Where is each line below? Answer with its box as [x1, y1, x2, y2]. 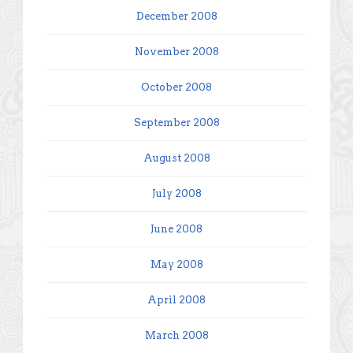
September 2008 [133, 116, 220, 128]
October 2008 [141, 80, 212, 93]
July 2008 [151, 187, 202, 199]
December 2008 [136, 9, 217, 22]
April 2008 [147, 293, 206, 306]
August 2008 [143, 151, 210, 164]
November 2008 [134, 45, 219, 58]
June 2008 [150, 222, 203, 235]
